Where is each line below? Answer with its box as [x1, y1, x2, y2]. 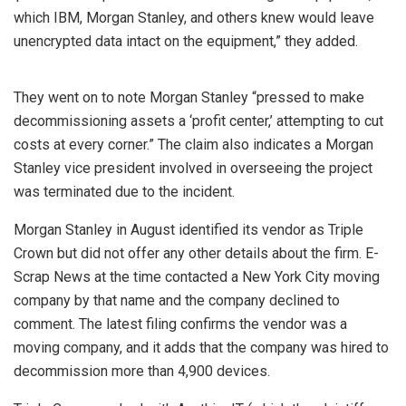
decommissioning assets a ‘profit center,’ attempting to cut [14, 112, 383, 130]
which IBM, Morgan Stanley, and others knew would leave [14, 9, 374, 27]
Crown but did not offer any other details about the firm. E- [14, 245, 379, 263]
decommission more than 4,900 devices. [14, 362, 270, 381]
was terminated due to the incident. [14, 183, 235, 201]
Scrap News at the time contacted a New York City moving [14, 268, 380, 286]
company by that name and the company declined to [14, 292, 340, 310]
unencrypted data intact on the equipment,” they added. [14, 33, 358, 51]
